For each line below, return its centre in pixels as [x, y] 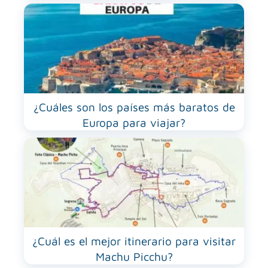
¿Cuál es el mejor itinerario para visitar [134, 241]
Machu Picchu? [134, 257]
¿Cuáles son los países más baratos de [134, 107]
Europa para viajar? [134, 123]
